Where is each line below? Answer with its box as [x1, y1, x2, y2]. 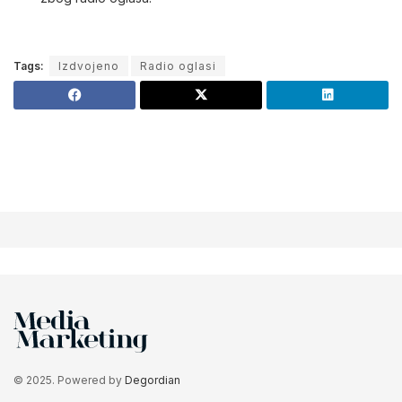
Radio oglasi [140, 59, 216, 74]
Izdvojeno [58, 59, 119, 74]
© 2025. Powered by [13, 373, 125, 388]
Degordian [125, 373, 180, 388]
